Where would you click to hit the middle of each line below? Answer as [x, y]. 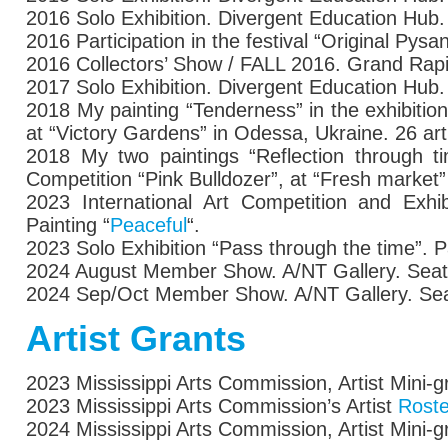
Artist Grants [136, 338]
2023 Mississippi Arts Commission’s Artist [212, 406]
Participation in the [161, 41]
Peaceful [148, 225]
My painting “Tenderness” [189, 110]
